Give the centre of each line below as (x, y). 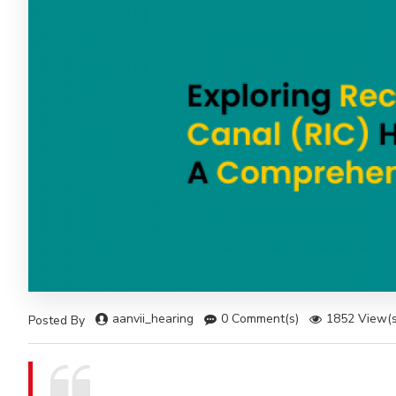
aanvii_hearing (153, 319)
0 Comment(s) (260, 319)
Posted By (57, 320)
